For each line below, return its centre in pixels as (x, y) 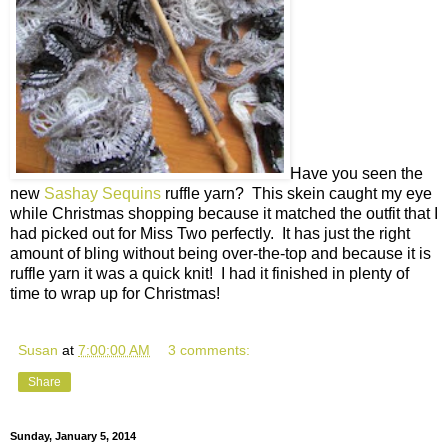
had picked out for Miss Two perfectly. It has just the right (210, 233)
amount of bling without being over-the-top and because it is (220, 253)
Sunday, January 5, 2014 (73, 436)
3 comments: (209, 349)
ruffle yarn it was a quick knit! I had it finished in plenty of (209, 273)
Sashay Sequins (102, 193)
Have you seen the (356, 173)
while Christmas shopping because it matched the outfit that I (224, 213)
